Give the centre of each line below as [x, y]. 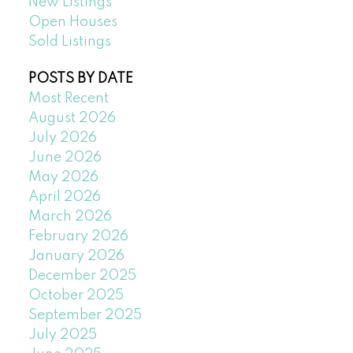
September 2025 [85, 316]
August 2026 [72, 119]
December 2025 [82, 276]
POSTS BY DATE [80, 79]
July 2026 [62, 138]
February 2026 [78, 237]
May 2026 [63, 178]
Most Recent [68, 99]
